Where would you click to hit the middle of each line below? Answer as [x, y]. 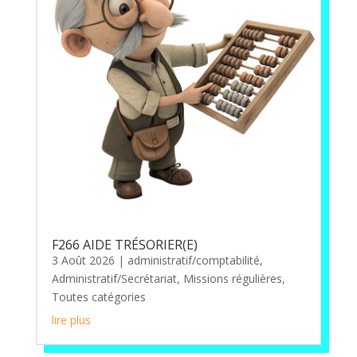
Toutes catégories [98, 297]
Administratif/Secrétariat [114, 279]
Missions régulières [232, 279]
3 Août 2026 [83, 261]
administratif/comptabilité [193, 261]
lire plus [71, 320]
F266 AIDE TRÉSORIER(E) [124, 245]
